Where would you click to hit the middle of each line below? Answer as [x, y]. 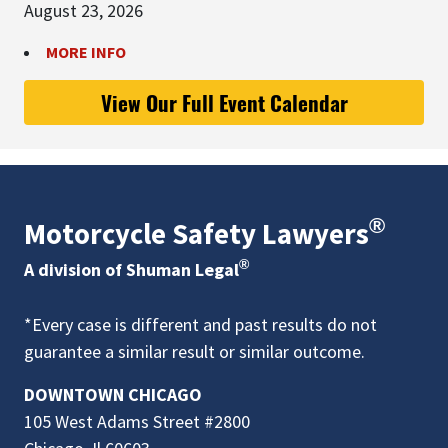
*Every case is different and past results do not [200, 324]
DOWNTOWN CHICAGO [113, 394]
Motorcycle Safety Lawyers [196, 233]
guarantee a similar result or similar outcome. [194, 351]
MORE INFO [86, 51]
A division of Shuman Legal [131, 269]
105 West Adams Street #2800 [137, 421]
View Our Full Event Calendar [224, 102]
